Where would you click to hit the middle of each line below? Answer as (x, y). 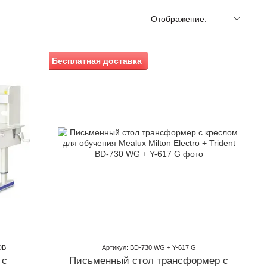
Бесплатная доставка (97, 61)
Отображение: (179, 19)
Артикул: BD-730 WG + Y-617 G (149, 247)
